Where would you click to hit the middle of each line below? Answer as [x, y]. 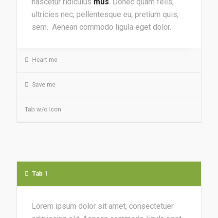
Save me [44, 84]
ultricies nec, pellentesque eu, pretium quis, [105, 15]
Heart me [45, 59]
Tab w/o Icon [43, 109]
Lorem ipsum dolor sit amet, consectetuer [102, 206]
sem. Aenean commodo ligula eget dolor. [101, 27]
